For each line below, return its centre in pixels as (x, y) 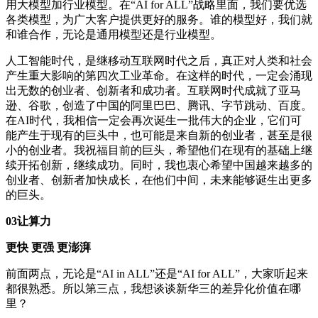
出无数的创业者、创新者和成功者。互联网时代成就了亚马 (153, 91)
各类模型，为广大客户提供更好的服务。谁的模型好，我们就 (159, 20)
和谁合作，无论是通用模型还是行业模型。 (114, 35)
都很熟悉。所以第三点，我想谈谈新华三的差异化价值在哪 (153, 289)
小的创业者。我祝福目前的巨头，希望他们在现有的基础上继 (159, 150)
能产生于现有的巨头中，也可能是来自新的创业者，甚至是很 (159, 136)
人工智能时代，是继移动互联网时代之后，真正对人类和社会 (159, 61)
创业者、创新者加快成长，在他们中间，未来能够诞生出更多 (159, 180)
